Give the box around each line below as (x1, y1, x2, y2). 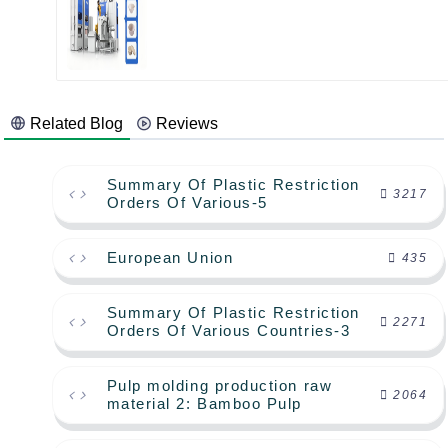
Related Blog (30, 115, 124, 133)
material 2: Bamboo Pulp (106, 395, 302, 413)
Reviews (156, 115, 219, 133)
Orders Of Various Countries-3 (106, 322, 351, 340)
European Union (106, 249, 234, 267)
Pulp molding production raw (106, 377, 333, 395)
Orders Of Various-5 (106, 194, 268, 212)
